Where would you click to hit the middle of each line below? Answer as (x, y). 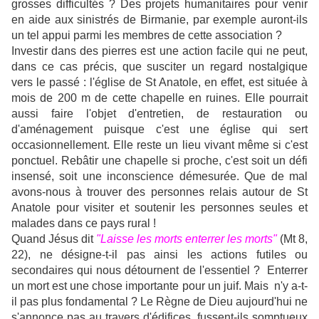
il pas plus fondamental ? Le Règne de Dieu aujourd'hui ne (159, 302)
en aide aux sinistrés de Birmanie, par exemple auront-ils (159, 20)
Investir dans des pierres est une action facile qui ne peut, (159, 51)
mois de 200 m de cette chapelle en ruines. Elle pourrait (159, 98)
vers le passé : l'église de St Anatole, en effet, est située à (159, 82)
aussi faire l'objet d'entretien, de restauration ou (159, 114)
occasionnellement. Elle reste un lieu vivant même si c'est (159, 145)
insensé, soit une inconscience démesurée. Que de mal (159, 176)
